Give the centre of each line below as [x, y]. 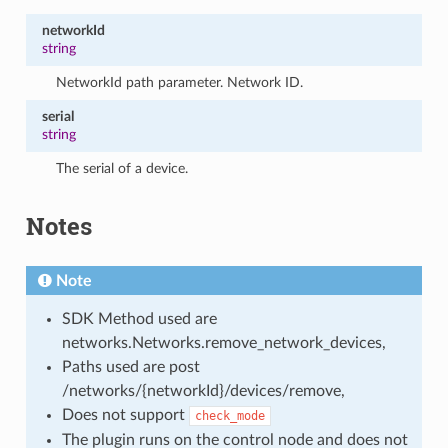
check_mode [229, 415]
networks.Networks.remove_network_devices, [223, 342]
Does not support [125, 414]
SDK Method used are [139, 318]
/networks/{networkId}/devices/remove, [203, 390]
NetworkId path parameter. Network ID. [180, 82]
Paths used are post [130, 366]
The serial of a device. [122, 168]
